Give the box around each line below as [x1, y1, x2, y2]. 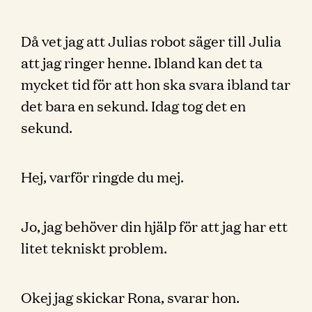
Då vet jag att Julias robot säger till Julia [21, 31, 281, 50]
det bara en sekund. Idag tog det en [21, 95, 246, 115]
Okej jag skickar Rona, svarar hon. [21, 287, 240, 306]
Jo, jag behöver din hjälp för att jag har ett [21, 216, 288, 235]
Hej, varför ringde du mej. [21, 166, 184, 186]
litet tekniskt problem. [21, 237, 167, 257]
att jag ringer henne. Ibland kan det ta [21, 52, 263, 72]
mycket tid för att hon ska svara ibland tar [21, 74, 290, 93]
